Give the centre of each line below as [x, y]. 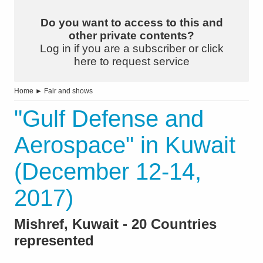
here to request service [131, 62]
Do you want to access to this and [131, 23]
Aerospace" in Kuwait [125, 145]
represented [54, 241]
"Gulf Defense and [109, 119]
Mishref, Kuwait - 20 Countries [115, 224]
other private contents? [131, 36]
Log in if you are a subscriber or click [131, 49]
